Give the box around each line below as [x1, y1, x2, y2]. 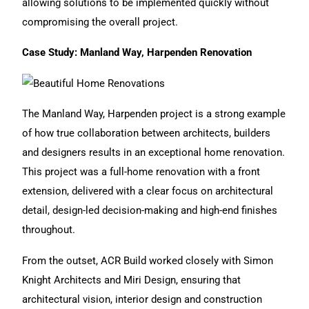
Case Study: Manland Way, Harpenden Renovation [22, 46, 252, 59]
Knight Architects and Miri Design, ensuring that [22, 273, 241, 286]
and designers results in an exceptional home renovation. [22, 146, 286, 159]
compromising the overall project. [22, 15, 179, 28]
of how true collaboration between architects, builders [22, 127, 271, 140]
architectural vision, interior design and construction [22, 292, 263, 306]
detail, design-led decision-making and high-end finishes [22, 204, 278, 217]
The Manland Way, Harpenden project [22, 108, 193, 121]
